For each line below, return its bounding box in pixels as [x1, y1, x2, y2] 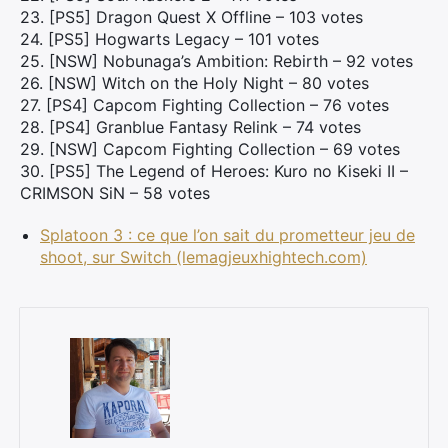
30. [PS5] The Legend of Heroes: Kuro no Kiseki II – [20, 161, 408, 181]
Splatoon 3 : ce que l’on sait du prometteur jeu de [40, 225, 415, 245]
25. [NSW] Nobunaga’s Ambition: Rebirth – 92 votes [20, 51, 413, 71]
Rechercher [39, 162, 124, 182]
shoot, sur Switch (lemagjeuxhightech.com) [40, 247, 367, 267]
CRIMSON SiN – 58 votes [20, 183, 210, 203]
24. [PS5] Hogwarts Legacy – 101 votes [20, 29, 319, 49]
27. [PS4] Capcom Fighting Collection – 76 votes [20, 95, 389, 115]
